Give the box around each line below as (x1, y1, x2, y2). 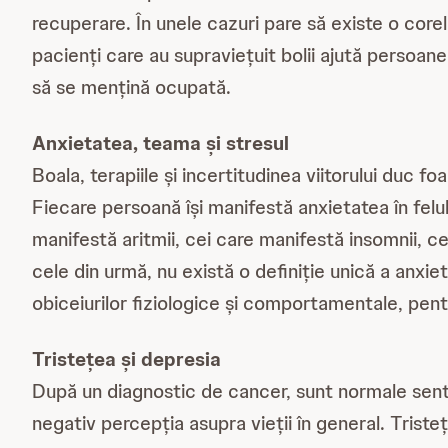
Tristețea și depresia (32, 346, 221, 372)
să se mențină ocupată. (32, 74, 231, 100)
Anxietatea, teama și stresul (32, 130, 289, 156)
